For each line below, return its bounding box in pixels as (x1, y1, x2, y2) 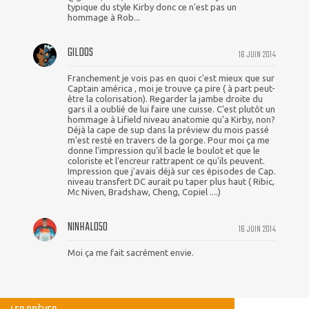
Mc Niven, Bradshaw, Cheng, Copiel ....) (68, 187, 221, 197)
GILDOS (68, 43, 93, 63)
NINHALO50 (68, 218, 108, 237)
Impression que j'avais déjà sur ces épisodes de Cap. (68, 166, 276, 177)
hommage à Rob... (68, 12, 140, 23)
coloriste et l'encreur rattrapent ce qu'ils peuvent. (68, 156, 265, 166)
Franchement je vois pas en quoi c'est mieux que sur (68, 73, 275, 83)
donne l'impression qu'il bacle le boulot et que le (68, 146, 260, 156)
